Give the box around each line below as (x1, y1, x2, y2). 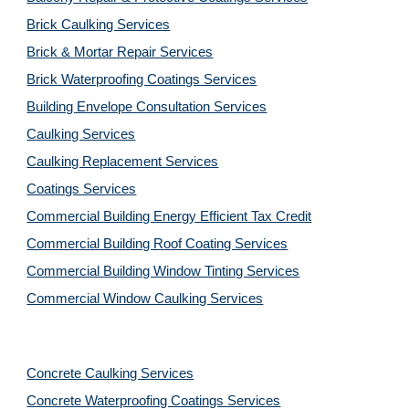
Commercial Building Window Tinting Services (26, 264, 300, 278)
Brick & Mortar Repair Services (26, 45, 214, 59)
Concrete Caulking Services (26, 366, 194, 381)
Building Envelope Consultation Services (26, 100, 267, 114)
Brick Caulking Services (26, 17, 171, 32)
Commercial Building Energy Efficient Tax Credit (26, 209, 312, 224)
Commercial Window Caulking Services (26, 291, 264, 306)
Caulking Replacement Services (26, 154, 219, 169)
